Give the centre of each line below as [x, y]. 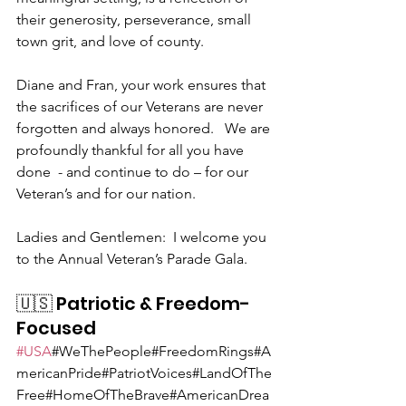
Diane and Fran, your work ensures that [143, 85]
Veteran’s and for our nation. [106, 194]
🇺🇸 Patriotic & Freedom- [133, 304]
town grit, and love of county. [110, 42]
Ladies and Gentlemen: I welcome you [143, 237]
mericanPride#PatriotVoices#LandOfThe [144, 373]
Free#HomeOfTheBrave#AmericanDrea [143, 395]
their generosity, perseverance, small [135, 20]
